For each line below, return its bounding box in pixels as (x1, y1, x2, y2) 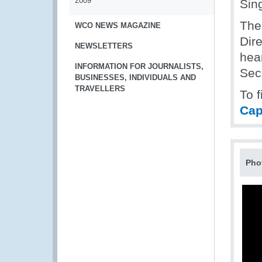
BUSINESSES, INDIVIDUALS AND (75, 73, 196, 82)
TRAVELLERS (75, 84, 125, 93)
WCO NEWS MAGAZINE (75, 21, 161, 30)
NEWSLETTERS (75, 42, 133, 50)
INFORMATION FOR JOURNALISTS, (75, 62, 204, 71)
